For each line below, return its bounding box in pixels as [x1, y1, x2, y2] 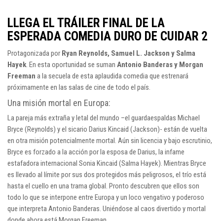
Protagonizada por [7, 49, 62, 58]
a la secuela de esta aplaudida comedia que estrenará [36, 72, 188, 81]
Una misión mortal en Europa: [7, 98, 110, 109]
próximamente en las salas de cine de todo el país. [7, 83, 150, 92]
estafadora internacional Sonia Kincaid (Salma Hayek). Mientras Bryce [7, 159, 206, 168]
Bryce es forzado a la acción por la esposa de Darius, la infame [7, 147, 184, 157]
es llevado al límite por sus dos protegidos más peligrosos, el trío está [7, 170, 206, 180]
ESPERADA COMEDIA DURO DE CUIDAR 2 [7, 29, 208, 44]
